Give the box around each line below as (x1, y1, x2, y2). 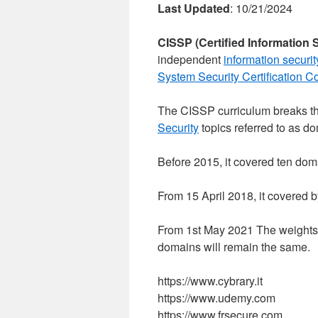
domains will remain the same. (158, 238, 310, 255)
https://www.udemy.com (158, 290, 275, 306)
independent (158, 51, 224, 67)
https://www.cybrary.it (158, 273, 263, 289)
